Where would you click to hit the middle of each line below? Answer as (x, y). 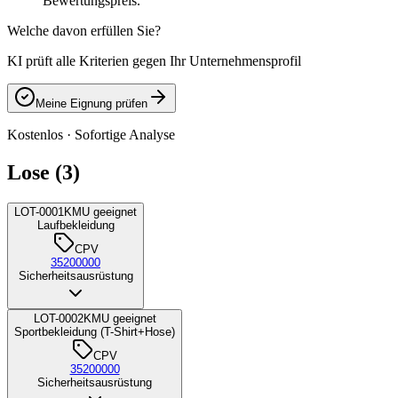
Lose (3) (44, 173)
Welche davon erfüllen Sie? (84, 31)
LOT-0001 (39, 212)
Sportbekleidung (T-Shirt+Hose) (95, 332)
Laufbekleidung (76, 226)
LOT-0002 (58, 319)
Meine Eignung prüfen (92, 104)
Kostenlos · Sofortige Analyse (91, 135)
